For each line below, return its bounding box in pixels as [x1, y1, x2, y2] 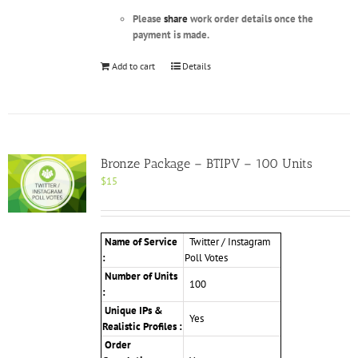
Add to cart [111, 60, 155, 73]
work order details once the [187, 12, 313, 26]
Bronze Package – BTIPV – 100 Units [100, 156, 312, 172]
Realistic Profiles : [101, 320, 182, 334]
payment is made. [132, 28, 209, 42]
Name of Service [101, 235, 177, 249]
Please [132, 12, 164, 26]
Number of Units [101, 269, 177, 284]
